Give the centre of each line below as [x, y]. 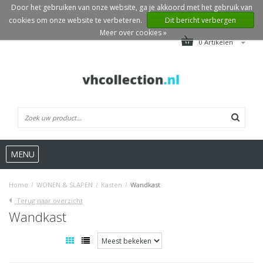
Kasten [112, 185]
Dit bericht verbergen [200, 20]
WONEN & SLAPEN [65, 185]
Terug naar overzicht [49, 201]
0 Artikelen [217, 42]
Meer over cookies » [133, 33]
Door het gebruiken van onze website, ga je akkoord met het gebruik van [131, 7]
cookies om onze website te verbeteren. [76, 20]
